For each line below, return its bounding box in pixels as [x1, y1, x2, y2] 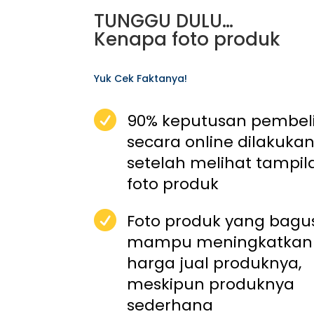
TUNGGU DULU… [94, 8, 234, 34]
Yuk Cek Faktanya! [94, 71, 188, 86]
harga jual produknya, [127, 252, 302, 275]
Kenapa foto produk [94, 27, 281, 52]
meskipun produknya [127, 273, 295, 296]
